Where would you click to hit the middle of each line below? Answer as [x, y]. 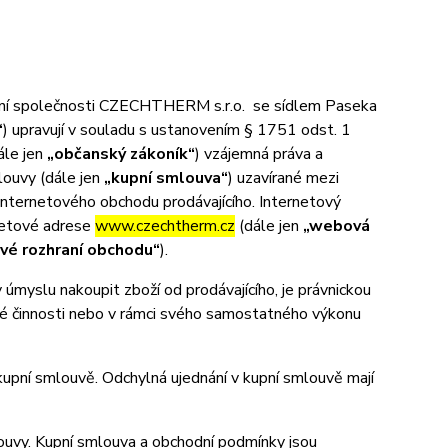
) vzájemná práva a [258, 154]
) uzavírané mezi [283, 178]
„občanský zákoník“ [120, 154]
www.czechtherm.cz [164, 226]
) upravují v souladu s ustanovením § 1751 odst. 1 [176, 130]
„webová [336, 226]
